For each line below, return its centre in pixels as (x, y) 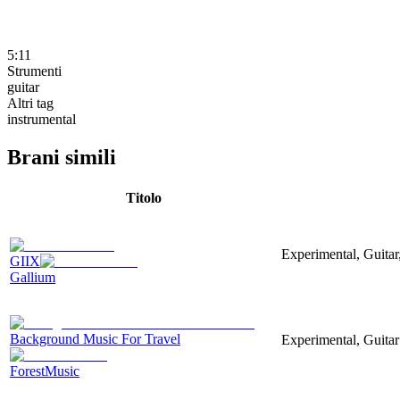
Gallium (33, 277)
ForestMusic (45, 371)
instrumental (42, 119)
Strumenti (34, 71)
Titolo (144, 197)
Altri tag (30, 103)
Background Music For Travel (95, 338)
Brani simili (62, 157)
